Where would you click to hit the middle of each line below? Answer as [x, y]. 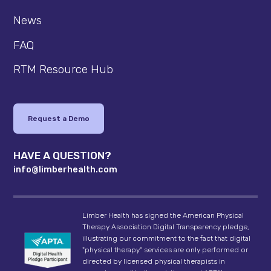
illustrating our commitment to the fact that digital [166, 239]
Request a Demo [59, 118]
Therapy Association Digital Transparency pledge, [165, 227]
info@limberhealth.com [66, 170]
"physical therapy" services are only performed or [165, 250]
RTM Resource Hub [64, 70]
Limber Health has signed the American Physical [163, 216]
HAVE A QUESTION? [63, 156]
